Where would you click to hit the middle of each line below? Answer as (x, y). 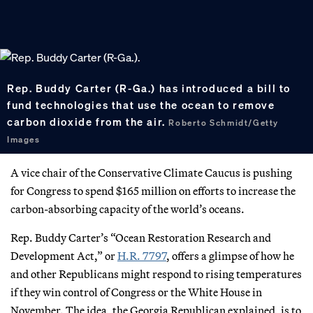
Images (24, 140)
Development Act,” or (64, 255)
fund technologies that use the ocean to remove (141, 105)
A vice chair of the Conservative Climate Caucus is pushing (151, 172)
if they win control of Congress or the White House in (136, 292)
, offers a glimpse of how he (230, 255)
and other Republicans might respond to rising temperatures (156, 274)
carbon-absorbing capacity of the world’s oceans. (128, 209)
